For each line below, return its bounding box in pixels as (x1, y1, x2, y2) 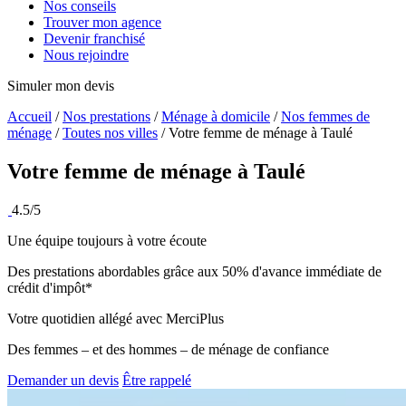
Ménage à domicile (161, 109, 270, 125)
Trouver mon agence (43, 14, 161, 31)
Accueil (7, 109, 52, 125)
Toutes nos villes (63, 125, 158, 141)
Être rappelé (122, 372, 191, 389)
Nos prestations (63, 109, 150, 125)
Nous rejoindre (43, 47, 129, 63)
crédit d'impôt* (7, 280, 92, 296)
